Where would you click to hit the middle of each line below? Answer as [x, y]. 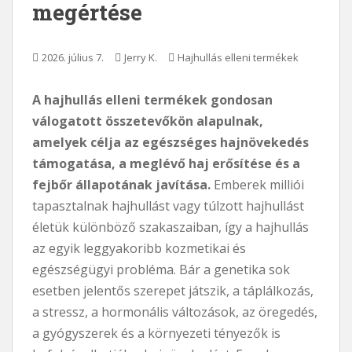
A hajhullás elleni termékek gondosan [152, 99]
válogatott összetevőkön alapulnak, [148, 121]
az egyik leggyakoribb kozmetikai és [139, 248]
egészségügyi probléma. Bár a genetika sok [161, 269]
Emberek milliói [257, 184]
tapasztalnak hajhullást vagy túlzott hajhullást [168, 205]
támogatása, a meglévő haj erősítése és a [166, 163]
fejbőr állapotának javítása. [121, 184]
